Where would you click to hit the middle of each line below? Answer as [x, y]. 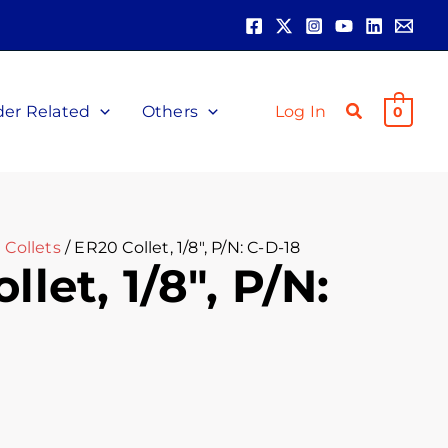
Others [170, 111]
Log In [300, 111]
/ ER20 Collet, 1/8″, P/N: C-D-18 [180, 247]
